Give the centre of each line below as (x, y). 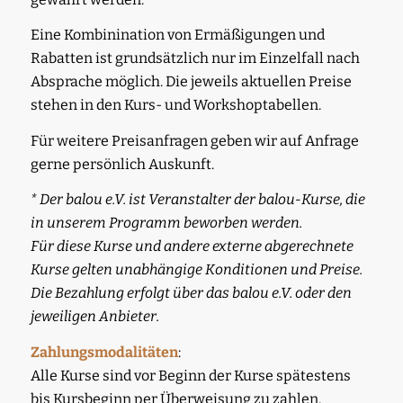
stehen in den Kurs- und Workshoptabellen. (175, 105)
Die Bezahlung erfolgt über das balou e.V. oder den (191, 293)
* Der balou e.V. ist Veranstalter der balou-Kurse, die (197, 200)
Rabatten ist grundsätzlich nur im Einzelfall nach (195, 58)
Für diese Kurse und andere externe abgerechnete (192, 246)
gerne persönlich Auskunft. (122, 164)
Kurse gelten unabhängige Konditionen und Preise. (196, 270)
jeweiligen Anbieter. (94, 317)
